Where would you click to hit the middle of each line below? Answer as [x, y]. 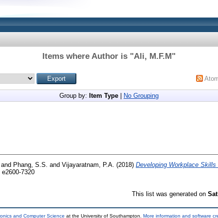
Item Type [104, 96]
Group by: [74, 96]
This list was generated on [170, 194]
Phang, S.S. [30, 164]
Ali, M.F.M [153, 56]
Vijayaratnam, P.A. [88, 164]
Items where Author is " [88, 56]
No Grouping [141, 96]
